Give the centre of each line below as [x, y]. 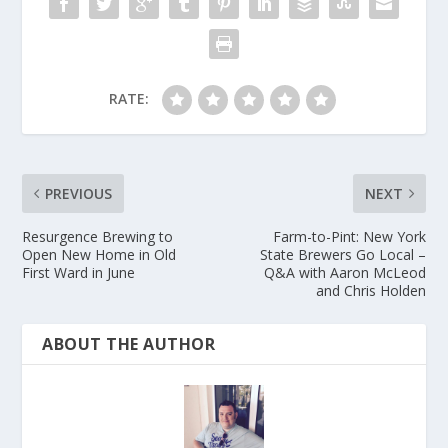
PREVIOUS [79, 194]
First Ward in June [79, 273]
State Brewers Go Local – [342, 255]
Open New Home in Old [99, 255]
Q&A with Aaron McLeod [344, 273]
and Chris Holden [370, 291]
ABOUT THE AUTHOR [129, 344]
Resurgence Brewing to [98, 237]
